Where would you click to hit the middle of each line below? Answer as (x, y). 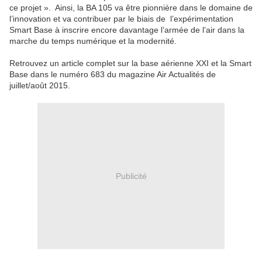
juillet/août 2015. (40, 86)
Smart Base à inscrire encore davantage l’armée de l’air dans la (127, 30)
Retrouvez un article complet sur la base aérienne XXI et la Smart (130, 63)
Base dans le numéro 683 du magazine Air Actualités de (113, 75)
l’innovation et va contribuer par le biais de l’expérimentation (121, 19)
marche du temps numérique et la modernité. (93, 41)
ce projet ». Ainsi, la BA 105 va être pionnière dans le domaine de (131, 8)
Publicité (131, 176)
